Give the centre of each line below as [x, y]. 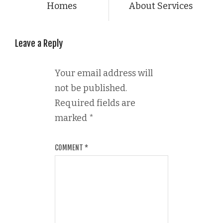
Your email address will [104, 73]
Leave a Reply [39, 43]
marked [72, 118]
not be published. [91, 88]
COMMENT [70, 147]
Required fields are [95, 103]
